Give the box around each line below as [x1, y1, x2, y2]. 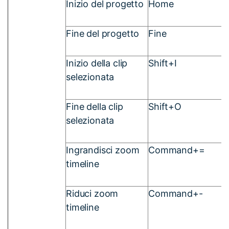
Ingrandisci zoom [66, 144, 140, 155]
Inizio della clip [66, 57, 128, 68]
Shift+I [148, 57, 177, 68]
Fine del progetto [66, 28, 140, 39]
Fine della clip [66, 101, 123, 112]
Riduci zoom [66, 188, 119, 199]
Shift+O [148, 101, 181, 112]
